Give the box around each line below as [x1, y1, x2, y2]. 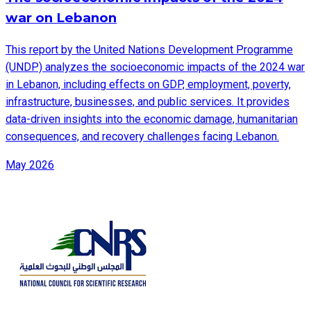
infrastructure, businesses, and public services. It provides [6, 94, 289, 108]
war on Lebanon [6, 10, 117, 26]
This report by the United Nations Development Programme [6, 42, 293, 56]
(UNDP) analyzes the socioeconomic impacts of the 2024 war [6, 60, 305, 74]
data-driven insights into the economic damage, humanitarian [6, 112, 298, 126]
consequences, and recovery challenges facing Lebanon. [6, 129, 279, 143]
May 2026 [6, 158, 54, 171]
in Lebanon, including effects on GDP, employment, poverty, [6, 77, 291, 91]
